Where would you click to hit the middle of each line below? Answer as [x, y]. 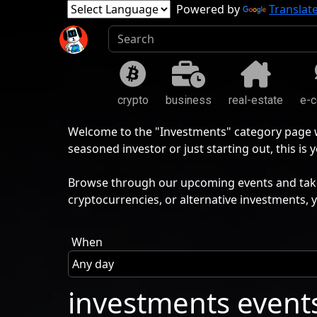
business [189, 100]
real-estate [256, 100]
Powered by [207, 9]
